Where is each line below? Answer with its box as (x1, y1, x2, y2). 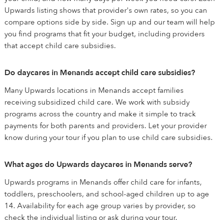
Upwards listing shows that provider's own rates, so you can (4, 5, 207, 15)
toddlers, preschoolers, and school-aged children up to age (4, 189, 209, 199)
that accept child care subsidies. (4, 41, 116, 51)
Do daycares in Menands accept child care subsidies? (4, 67, 195, 78)
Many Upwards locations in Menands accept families (4, 85, 184, 95)
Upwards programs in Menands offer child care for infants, (4, 177, 202, 187)
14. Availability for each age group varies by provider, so (4, 201, 195, 211)
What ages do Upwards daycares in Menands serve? (4, 159, 192, 170)
